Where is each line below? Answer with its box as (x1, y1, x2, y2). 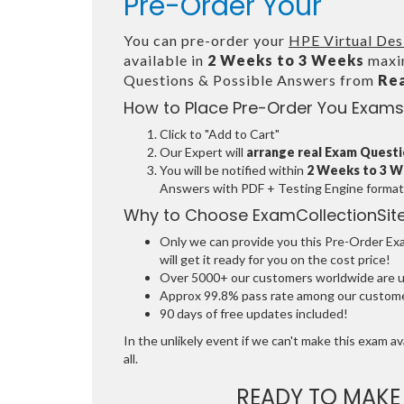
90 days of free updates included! (160, 306, 348, 321)
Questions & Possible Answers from (124, 71, 378, 88)
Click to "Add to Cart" (160, 126, 280, 142)
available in (124, 51, 207, 69)
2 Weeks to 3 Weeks (207, 51, 364, 69)
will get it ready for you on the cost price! (160, 252, 390, 267)
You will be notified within (160, 162, 307, 178)
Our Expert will (160, 144, 246, 160)
